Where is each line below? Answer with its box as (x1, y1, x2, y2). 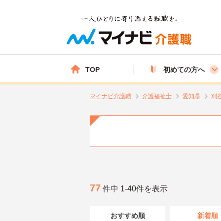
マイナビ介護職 (90, 93, 131, 100)
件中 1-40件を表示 (101, 184, 168, 193)
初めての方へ (163, 65, 205, 74)
